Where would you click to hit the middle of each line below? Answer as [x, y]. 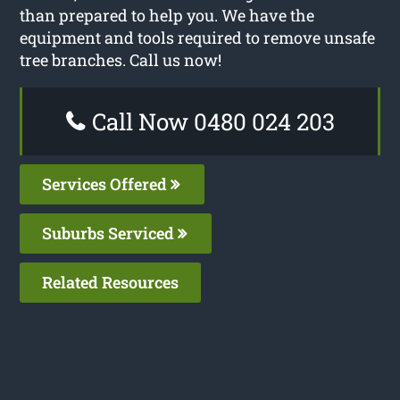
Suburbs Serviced [110, 233]
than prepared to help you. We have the [167, 15]
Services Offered [107, 183]
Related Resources [111, 282]
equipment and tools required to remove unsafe [198, 37]
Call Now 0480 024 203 [210, 121]
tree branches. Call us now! [121, 59]
